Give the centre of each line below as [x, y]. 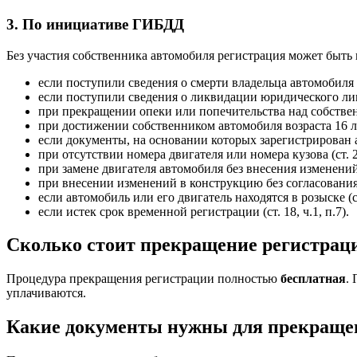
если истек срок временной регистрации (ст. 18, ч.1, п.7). [194, 211]
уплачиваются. [46, 293]
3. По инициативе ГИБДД [95, 24]
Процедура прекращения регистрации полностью [143, 279]
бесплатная [313, 279]
